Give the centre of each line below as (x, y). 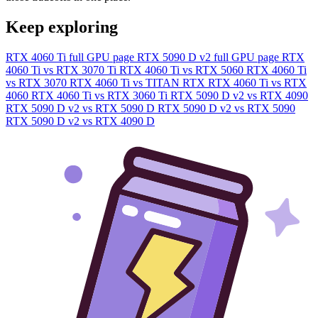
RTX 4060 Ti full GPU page (71, 57)
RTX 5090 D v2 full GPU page (209, 57)
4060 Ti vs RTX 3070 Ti (62, 70)
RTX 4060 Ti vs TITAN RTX (139, 82)
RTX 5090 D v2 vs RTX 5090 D (82, 108)
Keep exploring (62, 27)
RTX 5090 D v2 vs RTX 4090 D (80, 121)
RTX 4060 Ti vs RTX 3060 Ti (101, 95)
